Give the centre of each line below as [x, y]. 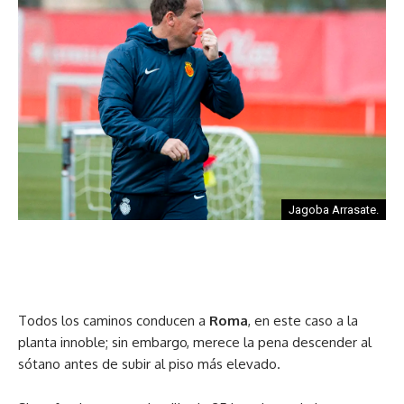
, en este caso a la [303, 321]
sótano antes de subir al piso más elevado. [149, 364]
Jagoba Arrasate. [334, 210]
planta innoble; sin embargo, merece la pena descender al [195, 342]
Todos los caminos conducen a [114, 321]
